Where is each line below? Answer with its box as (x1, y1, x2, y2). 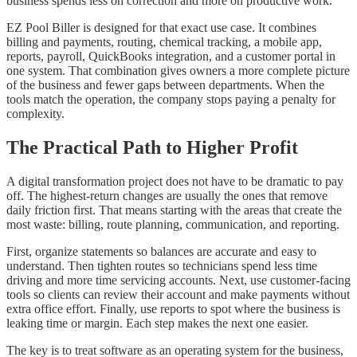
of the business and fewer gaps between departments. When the (6, 78, 324, 92)
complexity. (6, 107, 65, 121)
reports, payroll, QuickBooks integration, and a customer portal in (6, 49, 335, 64)
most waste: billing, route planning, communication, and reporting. (6, 217, 339, 231)
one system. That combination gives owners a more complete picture (6, 64, 350, 78)
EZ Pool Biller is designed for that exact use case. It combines (6, 21, 316, 35)
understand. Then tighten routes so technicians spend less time (6, 258, 317, 273)
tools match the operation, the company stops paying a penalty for (6, 92, 335, 107)
